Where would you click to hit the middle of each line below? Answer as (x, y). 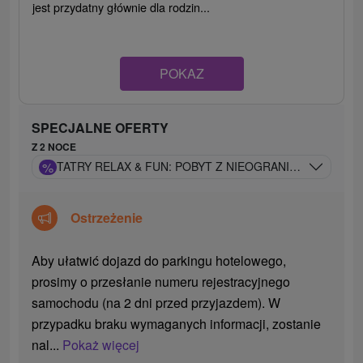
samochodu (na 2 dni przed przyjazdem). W (156, 303)
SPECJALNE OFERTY (100, 128)
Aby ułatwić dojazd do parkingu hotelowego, (159, 261)
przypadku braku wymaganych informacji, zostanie (177, 324)
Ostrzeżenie (107, 218)
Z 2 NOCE (54, 147)
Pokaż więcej (101, 345)
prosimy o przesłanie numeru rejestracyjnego (161, 282)
